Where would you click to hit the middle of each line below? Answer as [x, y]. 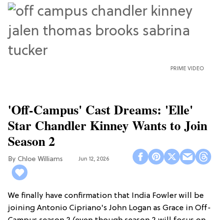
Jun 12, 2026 [94, 159]
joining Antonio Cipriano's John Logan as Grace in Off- [110, 208]
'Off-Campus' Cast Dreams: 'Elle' [100, 109]
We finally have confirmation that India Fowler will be [106, 196]
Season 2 [31, 141]
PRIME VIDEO [187, 69]
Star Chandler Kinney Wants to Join [108, 125]
